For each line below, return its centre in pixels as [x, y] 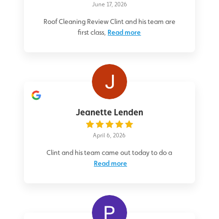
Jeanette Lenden [109, 112]
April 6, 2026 [109, 136]
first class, [92, 33]
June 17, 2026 [109, 5]
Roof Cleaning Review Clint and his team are [109, 22]
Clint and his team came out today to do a [109, 153]
